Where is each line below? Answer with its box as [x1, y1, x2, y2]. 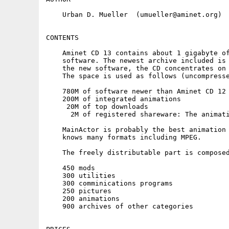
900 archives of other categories [46, 202, 193, 210]
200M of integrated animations [46, 95, 181, 103]
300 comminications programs [46, 179, 173, 187]
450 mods [46, 164, 95, 172]
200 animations [46, 195, 120, 202]
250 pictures [46, 187, 111, 195]
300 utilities [46, 172, 116, 179]
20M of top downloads [46, 103, 148, 110]
